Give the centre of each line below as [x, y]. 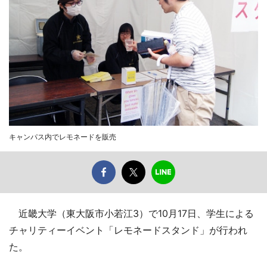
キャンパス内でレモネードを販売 [63, 136]
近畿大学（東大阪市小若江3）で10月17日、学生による [131, 213]
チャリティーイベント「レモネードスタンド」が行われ [128, 230]
